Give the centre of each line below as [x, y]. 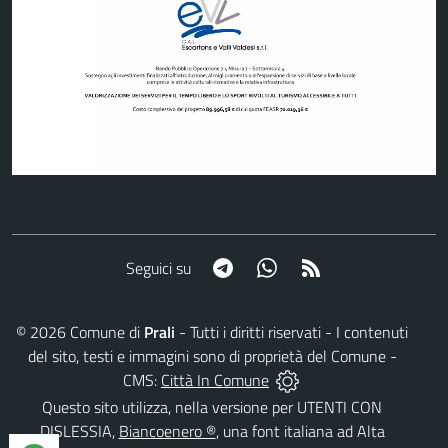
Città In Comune [215, 379]
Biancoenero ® [167, 431]
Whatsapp [311, 266]
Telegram [263, 266]
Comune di [105, 331]
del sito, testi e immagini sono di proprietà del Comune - [212, 355]
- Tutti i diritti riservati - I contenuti [291, 331]
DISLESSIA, [79, 431]
